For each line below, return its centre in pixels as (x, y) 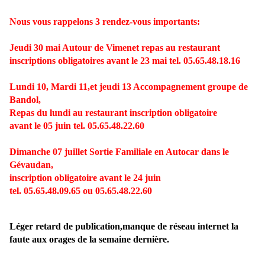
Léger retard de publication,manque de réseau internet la (124, 227)
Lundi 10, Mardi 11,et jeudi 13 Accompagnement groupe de (129, 87)
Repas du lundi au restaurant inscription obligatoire (113, 113)
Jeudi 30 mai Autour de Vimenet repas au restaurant (115, 48)
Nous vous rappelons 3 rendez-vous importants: (105, 22)
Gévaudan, (31, 165)
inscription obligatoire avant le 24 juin (85, 178)
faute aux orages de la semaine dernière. (89, 240)
